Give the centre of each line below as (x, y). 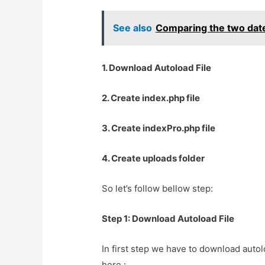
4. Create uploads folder (153, 159)
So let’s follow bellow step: (158, 189)
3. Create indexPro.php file (159, 128)
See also (133, 28)
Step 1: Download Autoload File (168, 219)
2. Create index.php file (151, 98)
